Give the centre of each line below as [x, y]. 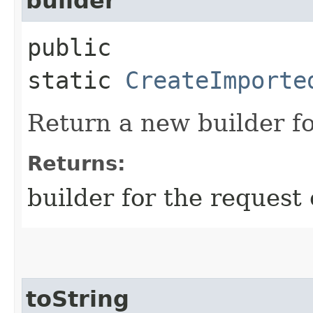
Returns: [77, 163]
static [76, 80]
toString [78, 299]
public [69, 47]
